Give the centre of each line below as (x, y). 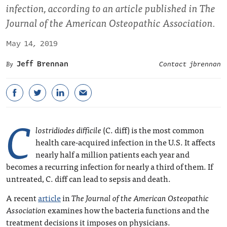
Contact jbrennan (190, 64)
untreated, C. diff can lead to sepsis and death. (88, 178)
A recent (22, 198)
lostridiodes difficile (68, 130)
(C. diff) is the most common (153, 130)
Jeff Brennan (43, 64)
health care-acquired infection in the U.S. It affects (125, 142)
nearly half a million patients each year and (112, 154)
